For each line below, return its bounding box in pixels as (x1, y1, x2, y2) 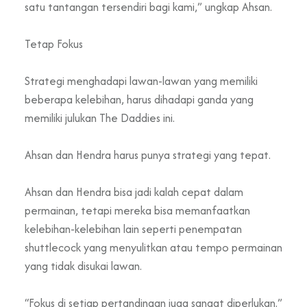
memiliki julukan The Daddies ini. (25, 110, 175, 127)
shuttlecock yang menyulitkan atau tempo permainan (25, 239, 282, 256)
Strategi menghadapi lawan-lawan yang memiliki (25, 73, 258, 90)
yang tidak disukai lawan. (25, 258, 142, 275)
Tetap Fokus (25, 36, 83, 53)
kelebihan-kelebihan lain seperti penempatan (25, 221, 242, 238)
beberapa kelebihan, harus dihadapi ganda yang (25, 91, 254, 108)
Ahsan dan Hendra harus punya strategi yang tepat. (25, 147, 271, 164)
